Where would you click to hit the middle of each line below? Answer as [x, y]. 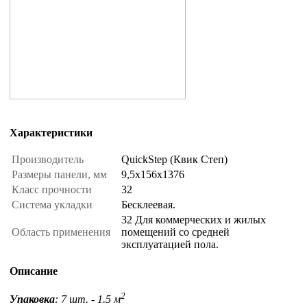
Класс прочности [53, 190]
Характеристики [51, 133]
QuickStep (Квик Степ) [174, 160]
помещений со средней [175, 232]
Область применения [62, 232]
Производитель [49, 160]
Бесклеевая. [148, 205]
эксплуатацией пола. [170, 245]
